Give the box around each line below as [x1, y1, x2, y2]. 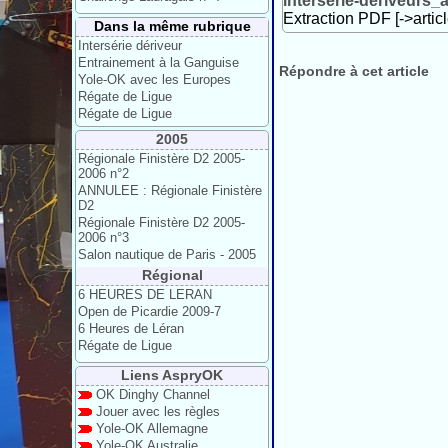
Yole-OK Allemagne [96, 421, 208, 436]
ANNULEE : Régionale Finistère [78, 183, 262, 198]
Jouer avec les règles [96, 404, 220, 419]
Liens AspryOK [121, 367, 223, 383]
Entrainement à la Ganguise [78, 55, 239, 70]
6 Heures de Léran [78, 321, 184, 336]
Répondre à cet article [279, 62, 429, 79]
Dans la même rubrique [93, 18, 251, 34]
